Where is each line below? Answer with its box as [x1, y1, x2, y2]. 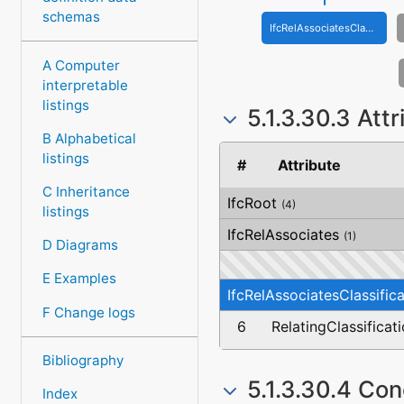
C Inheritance [41, 183, 130, 201]
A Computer [41, 56, 120, 74]
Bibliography [41, 351, 124, 369]
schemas [41, 8, 100, 26]
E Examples [41, 270, 116, 288]
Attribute [278, 156, 342, 175]
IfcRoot [226, 194, 277, 213]
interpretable [41, 76, 128, 94]
